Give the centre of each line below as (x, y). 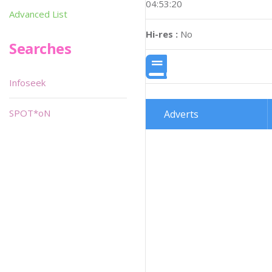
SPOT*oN (30, 113)
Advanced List (38, 14)
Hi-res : (162, 34)
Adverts (181, 114)
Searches (40, 48)
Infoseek (27, 83)
